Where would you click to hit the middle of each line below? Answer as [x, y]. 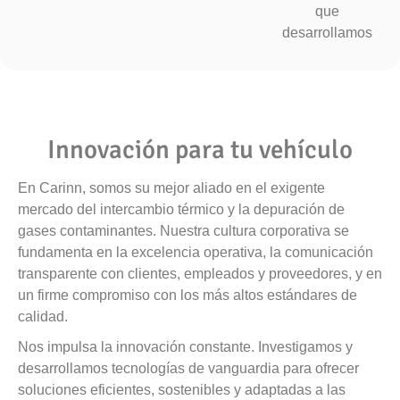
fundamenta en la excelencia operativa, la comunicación [196, 252]
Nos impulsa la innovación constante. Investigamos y [185, 346]
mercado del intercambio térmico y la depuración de [181, 209]
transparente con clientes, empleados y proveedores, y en [200, 273]
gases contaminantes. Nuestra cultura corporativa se [183, 230]
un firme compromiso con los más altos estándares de [187, 295]
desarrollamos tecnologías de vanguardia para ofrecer [188, 368]
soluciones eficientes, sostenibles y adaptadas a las [182, 389]
